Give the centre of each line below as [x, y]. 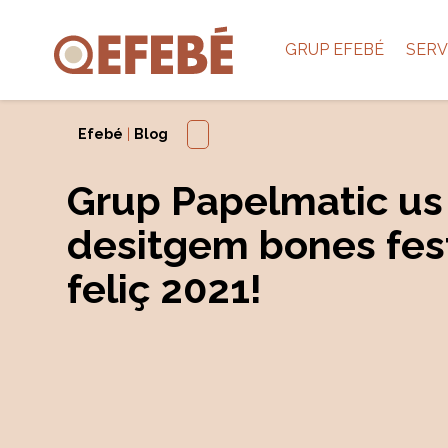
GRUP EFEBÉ [334, 50]
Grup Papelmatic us [255, 200]
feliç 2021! [165, 288]
